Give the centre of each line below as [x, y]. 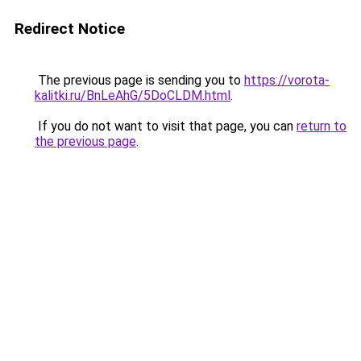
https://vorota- [287, 80]
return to [322, 126]
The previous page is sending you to [139, 80]
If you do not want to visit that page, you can [166, 126]
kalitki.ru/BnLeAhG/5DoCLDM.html [133, 95]
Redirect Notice [70, 29]
